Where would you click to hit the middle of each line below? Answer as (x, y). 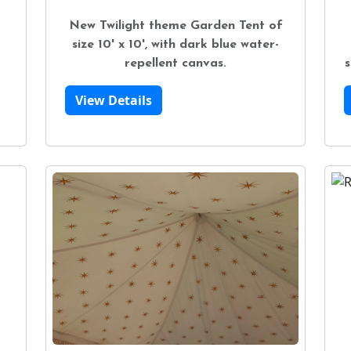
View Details (114, 100)
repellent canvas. (175, 63)
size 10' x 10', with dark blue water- (175, 44)
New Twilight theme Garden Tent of (175, 25)
